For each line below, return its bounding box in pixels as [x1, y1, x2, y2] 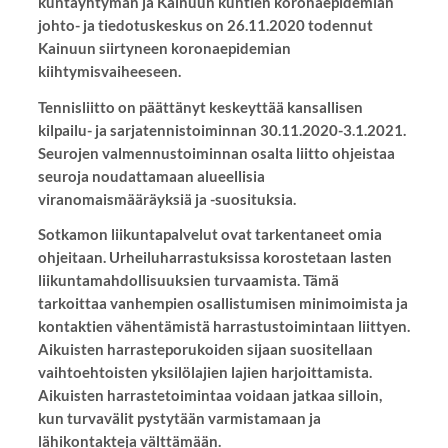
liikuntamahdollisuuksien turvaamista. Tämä [37, 271, 339, 290]
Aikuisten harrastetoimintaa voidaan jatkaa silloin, [37, 386, 382, 405]
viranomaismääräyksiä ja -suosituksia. [37, 189, 296, 208]
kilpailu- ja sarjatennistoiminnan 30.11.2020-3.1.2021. [37, 120, 406, 139]
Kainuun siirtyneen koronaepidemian [37, 38, 291, 57]
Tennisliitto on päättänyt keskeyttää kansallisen [37, 97, 363, 116]
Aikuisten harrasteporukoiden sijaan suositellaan [37, 340, 373, 359]
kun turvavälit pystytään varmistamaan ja [37, 409, 321, 428]
